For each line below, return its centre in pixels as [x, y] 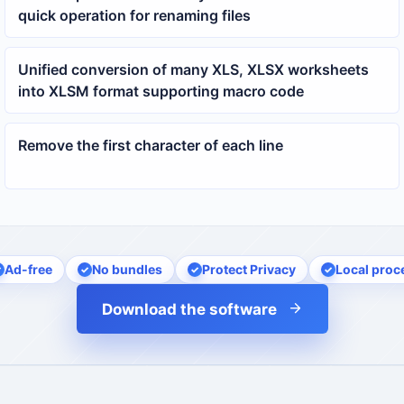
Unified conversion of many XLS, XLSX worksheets [193, 69]
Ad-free [28, 269]
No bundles [127, 269]
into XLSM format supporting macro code [161, 91]
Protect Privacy [249, 269]
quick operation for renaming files [134, 15]
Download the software [189, 309]
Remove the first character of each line [150, 145]
